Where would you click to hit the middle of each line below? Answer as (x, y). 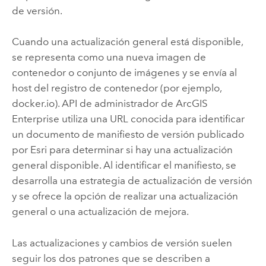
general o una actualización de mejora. (100, 212)
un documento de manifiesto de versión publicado (128, 134)
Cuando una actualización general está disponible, (127, 42)
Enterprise (35, 119)
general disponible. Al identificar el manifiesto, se (124, 165)
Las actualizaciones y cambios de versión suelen (122, 243)
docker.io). (37, 104)
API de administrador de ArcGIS (134, 104)
